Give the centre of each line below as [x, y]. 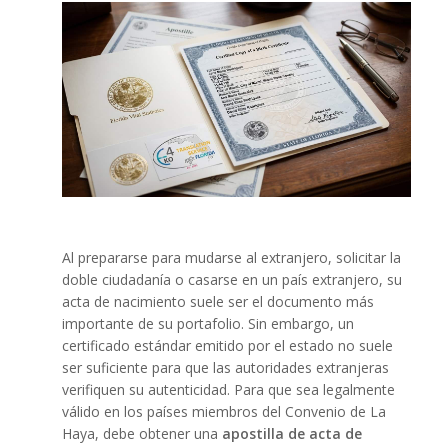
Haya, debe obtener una [141, 434]
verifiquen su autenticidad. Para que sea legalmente [228, 390]
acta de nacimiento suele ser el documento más [217, 302]
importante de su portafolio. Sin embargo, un [207, 324]
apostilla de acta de [291, 434]
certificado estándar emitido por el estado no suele [227, 346]
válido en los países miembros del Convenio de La [223, 412]
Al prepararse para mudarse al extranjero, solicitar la [231, 258]
